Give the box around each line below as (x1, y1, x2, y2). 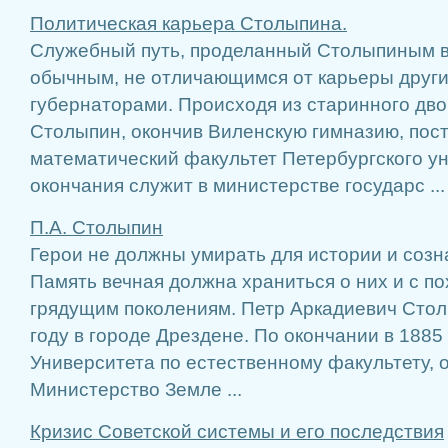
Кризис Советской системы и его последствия (30, 421, 444, 442)
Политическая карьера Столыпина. (30, 13, 347, 34)
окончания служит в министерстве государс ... (30, 175, 445, 196)
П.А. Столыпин (30, 217, 163, 238)
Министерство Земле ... (30, 379, 242, 400)
